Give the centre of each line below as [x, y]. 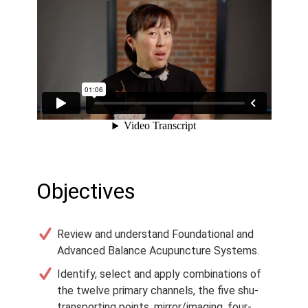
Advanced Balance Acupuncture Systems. [158, 251]
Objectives [86, 191]
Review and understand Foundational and [155, 234]
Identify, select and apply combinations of [159, 274]
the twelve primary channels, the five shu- [157, 291]
